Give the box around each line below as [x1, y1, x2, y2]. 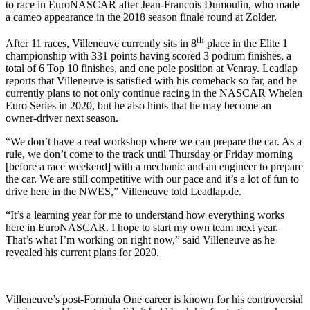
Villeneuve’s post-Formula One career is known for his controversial [6, 293, 303, 306]
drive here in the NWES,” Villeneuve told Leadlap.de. [6, 185, 241, 198]
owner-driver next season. [6, 112, 118, 125]
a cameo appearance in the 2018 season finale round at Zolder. [6, 10, 277, 23]
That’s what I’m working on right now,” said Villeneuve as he [6, 234, 275, 246]
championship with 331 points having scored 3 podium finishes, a [6, 50, 291, 62]
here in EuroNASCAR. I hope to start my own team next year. [6, 221, 278, 234]
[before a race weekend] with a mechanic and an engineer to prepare [6, 161, 303, 173]
